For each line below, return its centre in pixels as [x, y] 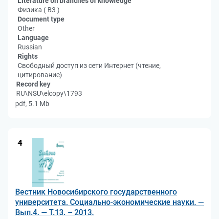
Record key [33, 84]
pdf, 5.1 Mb [32, 104]
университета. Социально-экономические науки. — [109, 202]
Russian [30, 47]
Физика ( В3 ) [39, 10]
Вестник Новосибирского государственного [96, 192]
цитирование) [40, 75]
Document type [41, 19]
